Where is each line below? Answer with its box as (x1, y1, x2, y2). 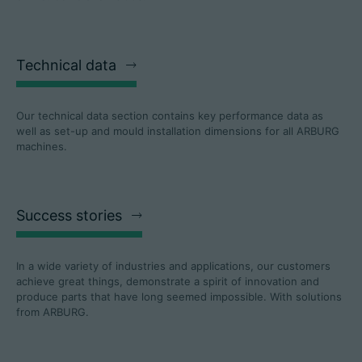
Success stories (16, 207, 122, 225)
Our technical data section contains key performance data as (16, 109, 323, 123)
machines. (16, 140, 67, 154)
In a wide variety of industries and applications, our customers (16, 259, 330, 273)
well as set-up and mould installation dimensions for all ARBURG (16, 124, 339, 138)
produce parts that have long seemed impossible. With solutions (16, 290, 342, 304)
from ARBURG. (16, 305, 89, 319)
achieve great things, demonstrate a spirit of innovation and (16, 275, 319, 288)
